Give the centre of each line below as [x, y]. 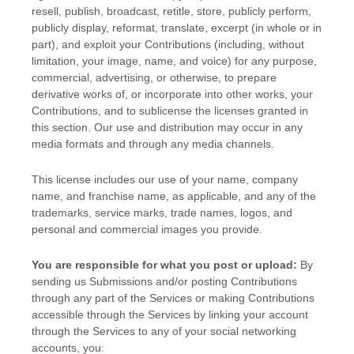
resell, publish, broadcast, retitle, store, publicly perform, [171, 11]
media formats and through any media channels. [153, 144]
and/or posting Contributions [225, 282]
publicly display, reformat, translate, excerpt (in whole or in [177, 28]
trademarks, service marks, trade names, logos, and [162, 213]
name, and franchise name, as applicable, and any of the [174, 196]
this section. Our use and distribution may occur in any [167, 128]
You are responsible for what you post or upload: [164, 265]
